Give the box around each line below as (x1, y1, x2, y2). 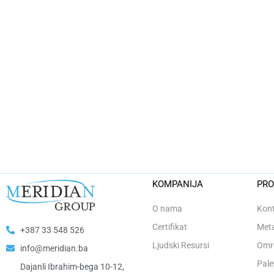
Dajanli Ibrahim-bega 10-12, (20, 261, 124, 272)
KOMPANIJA (152, 178, 203, 190)
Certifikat (152, 221, 187, 232)
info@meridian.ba (20, 243, 88, 253)
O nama (152, 203, 182, 213)
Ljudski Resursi (152, 240, 209, 250)
